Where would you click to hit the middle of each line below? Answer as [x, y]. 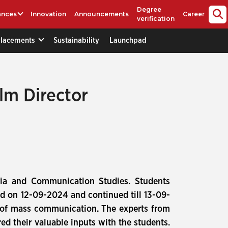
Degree [149, 9]
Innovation [49, 14]
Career [194, 14]
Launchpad [128, 40]
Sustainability [76, 40]
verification [156, 19]
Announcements [102, 14]
